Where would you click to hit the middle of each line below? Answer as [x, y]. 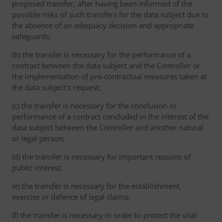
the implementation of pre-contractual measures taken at [109, 76]
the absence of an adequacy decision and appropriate [103, 25]
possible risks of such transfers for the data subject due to [110, 14]
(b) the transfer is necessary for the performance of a [101, 55]
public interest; [37, 167]
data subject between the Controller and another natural [108, 127]
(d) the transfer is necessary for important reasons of [101, 157]
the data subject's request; [56, 87]
